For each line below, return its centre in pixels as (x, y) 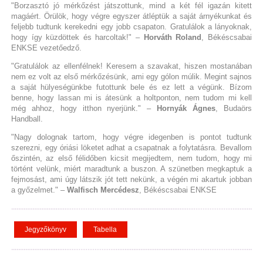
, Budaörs (234, 108)
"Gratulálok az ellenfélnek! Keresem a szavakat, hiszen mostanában (131, 66)
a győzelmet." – (39, 190)
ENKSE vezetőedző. (46, 48)
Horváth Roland (173, 37)
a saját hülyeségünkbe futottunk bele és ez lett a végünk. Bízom (131, 87)
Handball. (27, 119)
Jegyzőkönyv (45, 229)
